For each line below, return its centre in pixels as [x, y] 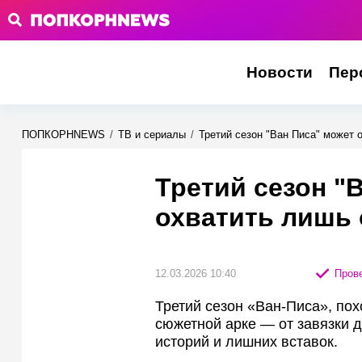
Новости [279, 72]
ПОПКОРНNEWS [63, 135]
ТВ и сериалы [152, 135]
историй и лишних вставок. [246, 342]
